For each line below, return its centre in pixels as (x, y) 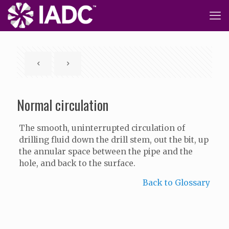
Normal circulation (63, 105)
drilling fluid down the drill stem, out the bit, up (113, 140)
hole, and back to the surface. (77, 163)
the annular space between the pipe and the (106, 152)
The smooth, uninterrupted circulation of (102, 128)
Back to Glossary (177, 183)
